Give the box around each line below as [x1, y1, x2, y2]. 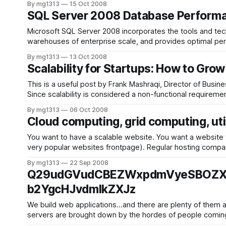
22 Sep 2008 [70, 159, 108, 166]
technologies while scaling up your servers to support [27, 47, 211, 56]
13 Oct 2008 [70, 53, 107, 61]
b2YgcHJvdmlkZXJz [27, 182, 136, 196]
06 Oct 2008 [70, 106, 108, 114]
